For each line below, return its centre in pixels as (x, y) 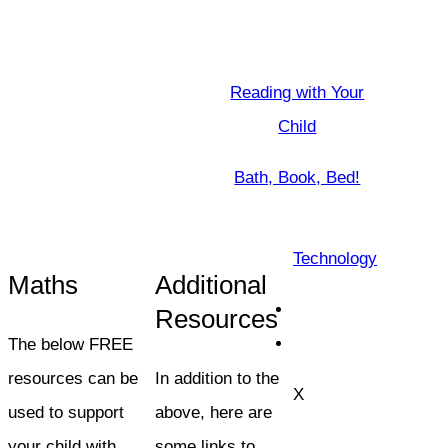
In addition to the (216, 378)
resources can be (73, 378)
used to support (66, 412)
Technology (335, 258)
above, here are (213, 412)
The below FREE (70, 344)
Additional (210, 284)
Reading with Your (297, 92)
